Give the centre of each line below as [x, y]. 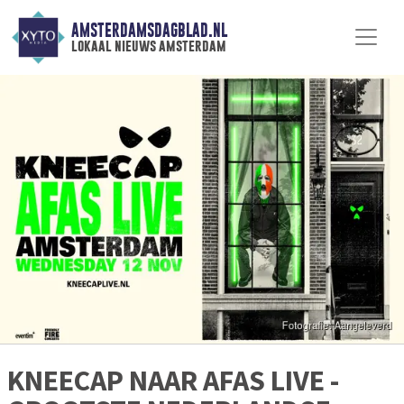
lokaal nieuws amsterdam [148, 46]
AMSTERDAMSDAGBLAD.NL [149, 31]
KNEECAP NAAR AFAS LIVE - [173, 381]
